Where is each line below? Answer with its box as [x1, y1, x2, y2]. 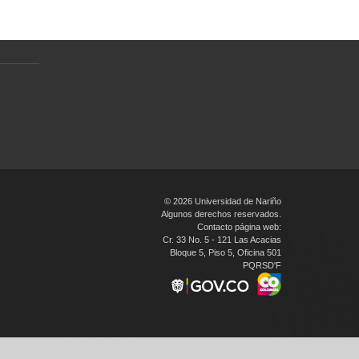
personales [105, 8, 162, 22]
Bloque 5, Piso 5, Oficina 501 [170, 248, 281, 257]
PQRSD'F [243, 260, 281, 270]
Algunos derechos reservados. [161, 209, 281, 219]
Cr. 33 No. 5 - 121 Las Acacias [163, 235, 281, 244]
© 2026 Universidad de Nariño [164, 196, 281, 206]
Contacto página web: [197, 222, 281, 232]
